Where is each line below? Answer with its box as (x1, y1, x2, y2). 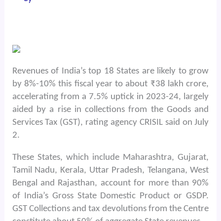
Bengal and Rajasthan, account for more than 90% (12, 178, 209, 188)
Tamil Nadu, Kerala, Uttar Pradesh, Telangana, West (12, 165, 209, 175)
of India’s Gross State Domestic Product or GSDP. (12, 191, 209, 201)
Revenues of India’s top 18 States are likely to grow (12, 66, 209, 76)
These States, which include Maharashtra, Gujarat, (12, 152, 209, 162)
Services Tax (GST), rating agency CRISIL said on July (12, 117, 209, 127)
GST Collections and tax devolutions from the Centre (12, 204, 209, 214)
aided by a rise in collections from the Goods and (12, 105, 209, 114)
